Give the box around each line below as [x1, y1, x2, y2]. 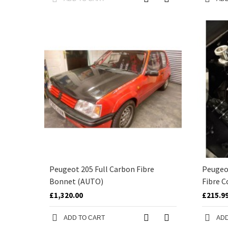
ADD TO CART [64, 214, 105, 221]
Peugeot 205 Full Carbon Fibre [49, 164, 154, 174]
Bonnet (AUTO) [49, 176, 103, 186]
